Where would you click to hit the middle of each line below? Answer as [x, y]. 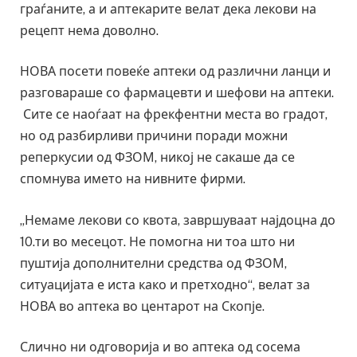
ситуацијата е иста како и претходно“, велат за [165, 284]
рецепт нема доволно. [89, 30]
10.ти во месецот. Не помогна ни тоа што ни [157, 241]
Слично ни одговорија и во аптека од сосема [160, 347]
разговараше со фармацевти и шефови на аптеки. [177, 93]
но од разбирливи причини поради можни [154, 136]
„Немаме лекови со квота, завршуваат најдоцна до [178, 220]
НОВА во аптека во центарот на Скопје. [142, 306]
